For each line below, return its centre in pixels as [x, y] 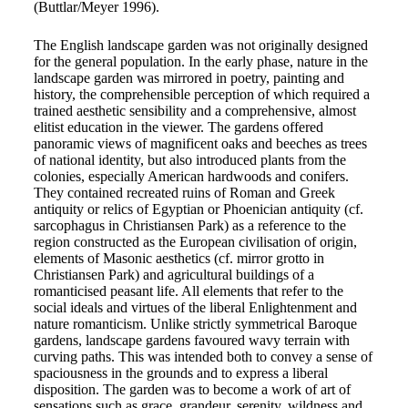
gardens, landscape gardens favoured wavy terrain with [191, 340]
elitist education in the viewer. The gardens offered [178, 127]
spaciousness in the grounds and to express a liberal [180, 373]
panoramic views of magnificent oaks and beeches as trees [200, 143]
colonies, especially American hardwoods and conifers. [191, 176]
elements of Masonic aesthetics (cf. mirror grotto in [178, 258]
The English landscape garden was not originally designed [200, 45]
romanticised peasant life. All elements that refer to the [188, 291]
